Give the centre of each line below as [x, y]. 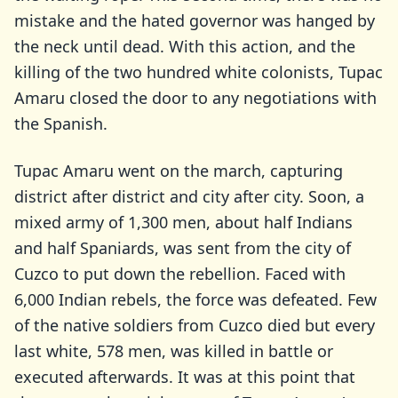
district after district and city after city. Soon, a [189, 196]
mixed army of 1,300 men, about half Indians [183, 222]
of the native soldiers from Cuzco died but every [195, 325]
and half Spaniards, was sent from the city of [183, 248]
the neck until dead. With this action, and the [185, 46]
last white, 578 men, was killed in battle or [174, 351]
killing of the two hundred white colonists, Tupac [199, 72]
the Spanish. [61, 123]
